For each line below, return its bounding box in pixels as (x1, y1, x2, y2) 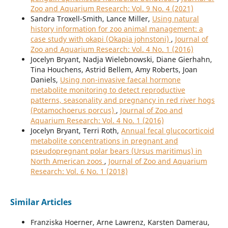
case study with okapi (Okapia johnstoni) (30, 34, 171, 44)
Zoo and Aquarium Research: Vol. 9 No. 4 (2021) (30, 4, 193, 14)
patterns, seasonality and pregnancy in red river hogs (30, 95, 215, 105)
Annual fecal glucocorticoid (121, 126, 214, 136)
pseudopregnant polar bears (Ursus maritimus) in (30, 146, 202, 156)
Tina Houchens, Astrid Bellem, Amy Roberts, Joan (30, 65, 197, 75)
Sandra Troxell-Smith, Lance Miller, (30, 14, 152, 24)
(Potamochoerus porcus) (30, 105, 116, 116)
